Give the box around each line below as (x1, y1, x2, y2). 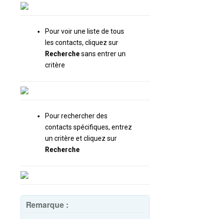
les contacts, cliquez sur (45, 38, 118, 46)
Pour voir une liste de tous (45, 27, 124, 35)
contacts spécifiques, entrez (45, 123, 132, 131)
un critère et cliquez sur (45, 134, 117, 142)
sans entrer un (80, 49, 126, 58)
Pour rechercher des (45, 111, 108, 120)
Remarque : (26, 198, 68, 210)
